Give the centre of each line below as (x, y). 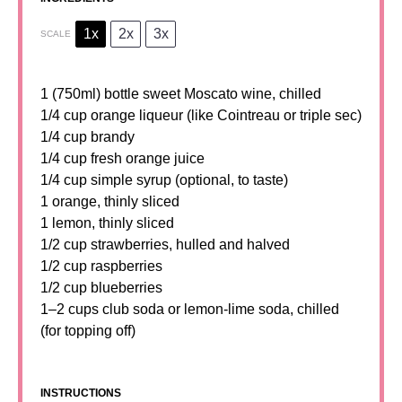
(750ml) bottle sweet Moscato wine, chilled (185, 94)
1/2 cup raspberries (101, 266)
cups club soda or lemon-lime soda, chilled (202, 309)
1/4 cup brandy (87, 137)
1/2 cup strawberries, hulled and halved (165, 245)
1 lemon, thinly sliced (107, 223)
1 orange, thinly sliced (110, 201)
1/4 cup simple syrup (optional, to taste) (164, 180)
